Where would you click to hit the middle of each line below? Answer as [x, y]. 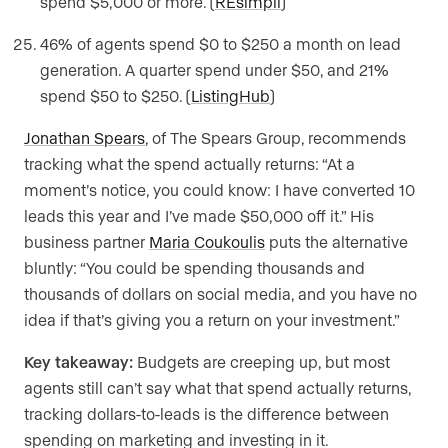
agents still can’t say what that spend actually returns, [217, 388]
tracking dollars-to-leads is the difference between [206, 414]
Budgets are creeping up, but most [261, 362]
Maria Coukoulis [207, 242]
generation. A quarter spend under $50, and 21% [214, 70]
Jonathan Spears [84, 138]
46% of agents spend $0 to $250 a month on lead [220, 44]
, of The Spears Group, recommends [275, 138]
